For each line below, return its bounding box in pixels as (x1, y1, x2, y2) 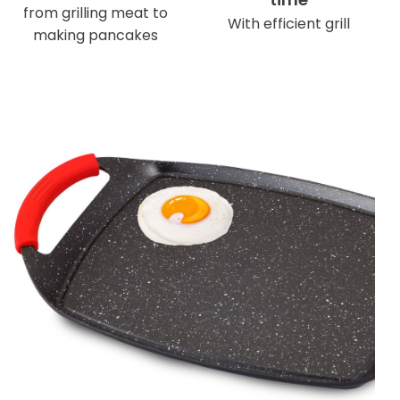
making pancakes (33, 24, 159, 46)
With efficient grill (227, 13, 350, 35)
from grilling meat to (23, 2, 169, 23)
